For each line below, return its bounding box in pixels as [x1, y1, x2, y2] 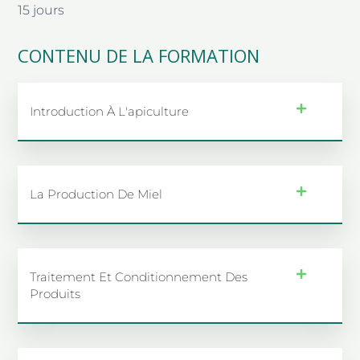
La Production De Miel [30, 186, 163, 202]
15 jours [18, 2, 65, 18]
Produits [30, 285, 81, 301]
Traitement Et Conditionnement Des [30, 268, 248, 284]
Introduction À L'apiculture [30, 103, 190, 119]
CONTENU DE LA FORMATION [18, 43, 260, 67]
